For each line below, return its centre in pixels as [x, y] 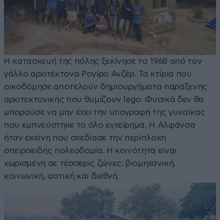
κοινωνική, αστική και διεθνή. [62, 176]
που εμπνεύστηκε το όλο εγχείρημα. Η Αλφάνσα [100, 125]
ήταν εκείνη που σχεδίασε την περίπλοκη [85, 137]
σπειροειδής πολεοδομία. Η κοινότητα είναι [91, 150]
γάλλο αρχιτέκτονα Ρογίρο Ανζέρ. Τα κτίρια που [98, 74]
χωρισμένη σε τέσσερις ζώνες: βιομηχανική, [90, 163]
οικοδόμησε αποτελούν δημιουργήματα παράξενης [106, 86]
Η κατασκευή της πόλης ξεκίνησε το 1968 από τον [103, 61]
